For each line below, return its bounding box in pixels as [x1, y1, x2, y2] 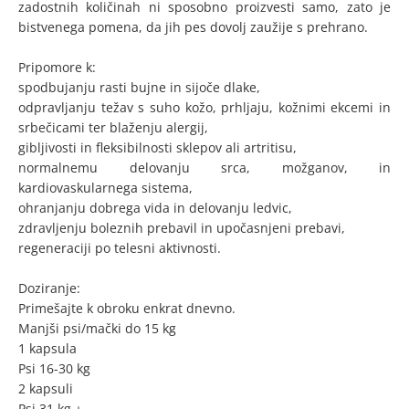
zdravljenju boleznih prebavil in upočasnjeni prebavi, [18, 219, 345, 236]
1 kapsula [18, 340, 77, 357]
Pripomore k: [18, 58, 96, 76]
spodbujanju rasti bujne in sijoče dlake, [18, 79, 260, 96]
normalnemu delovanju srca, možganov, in [18, 159, 391, 176]
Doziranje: [18, 279, 80, 297]
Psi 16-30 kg [18, 360, 90, 377]
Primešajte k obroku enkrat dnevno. [18, 299, 236, 317]
